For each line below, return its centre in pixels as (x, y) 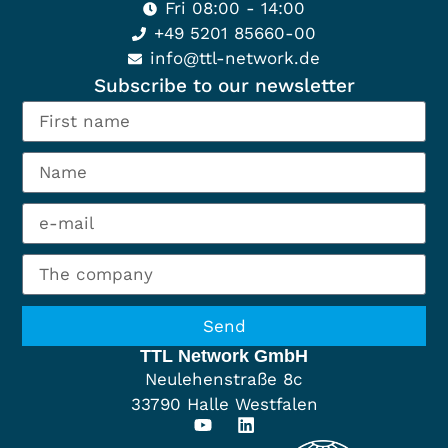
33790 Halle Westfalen (224, 404)
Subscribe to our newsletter (224, 86)
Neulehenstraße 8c (224, 379)
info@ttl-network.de (235, 58)
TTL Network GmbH (224, 356)
